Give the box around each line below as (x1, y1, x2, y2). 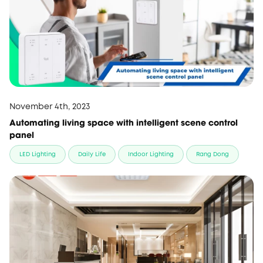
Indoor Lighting (128, 152, 174, 158)
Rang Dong (196, 152, 229, 158)
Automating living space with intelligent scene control (9, 116, 238, 129)
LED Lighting (19, 152, 56, 158)
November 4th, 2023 (9, 103, 90, 111)
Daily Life (78, 152, 106, 158)
